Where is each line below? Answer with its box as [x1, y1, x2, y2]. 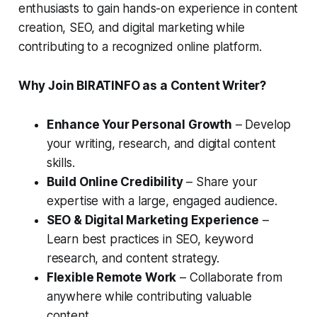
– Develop [231, 117, 292, 132]
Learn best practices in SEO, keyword [46, 232, 254, 247]
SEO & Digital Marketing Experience [46, 213, 259, 228]
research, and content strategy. [46, 251, 219, 266]
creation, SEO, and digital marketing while [18, 21, 245, 35]
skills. [46, 156, 75, 171]
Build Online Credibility [46, 175, 183, 190]
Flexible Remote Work [46, 270, 177, 285]
